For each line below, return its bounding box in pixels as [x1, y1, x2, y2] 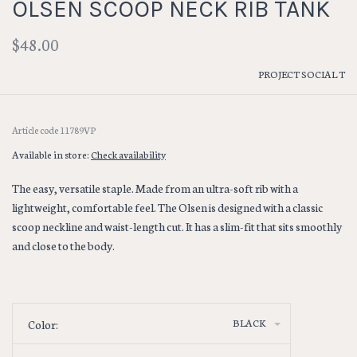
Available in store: [12, 147, 91, 161]
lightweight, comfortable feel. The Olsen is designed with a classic [12, 199, 323, 215]
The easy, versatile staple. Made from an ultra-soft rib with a [12, 180, 298, 196]
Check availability [91, 147, 166, 161]
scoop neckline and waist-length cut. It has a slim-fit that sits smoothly [12, 218, 342, 234]
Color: [28, 316, 58, 332]
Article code [12, 124, 58, 136]
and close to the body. [12, 237, 115, 253]
